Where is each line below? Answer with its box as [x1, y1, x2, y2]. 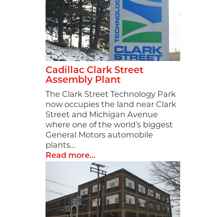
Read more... [46, 152, 96, 160]
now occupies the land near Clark [46, 101, 177, 109]
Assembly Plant [46, 75, 121, 85]
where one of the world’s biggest [46, 121, 173, 129]
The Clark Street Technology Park [46, 91, 176, 99]
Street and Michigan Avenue [46, 111, 158, 119]
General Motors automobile [46, 131, 154, 139]
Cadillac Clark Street [46, 65, 144, 76]
